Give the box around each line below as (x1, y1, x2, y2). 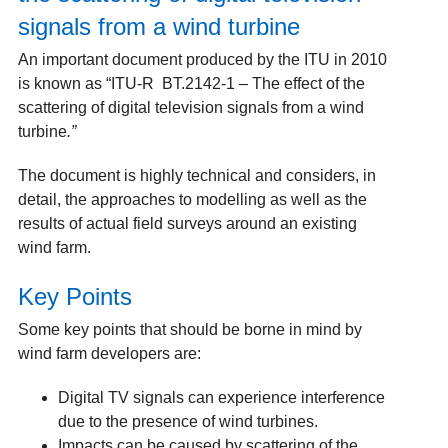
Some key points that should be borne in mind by (17, 320, 362, 338)
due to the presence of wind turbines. (57, 412, 318, 430)
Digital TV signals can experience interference (57, 388, 385, 406)
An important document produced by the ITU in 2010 (17, 50, 387, 68)
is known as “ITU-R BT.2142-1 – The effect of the (17, 74, 365, 92)
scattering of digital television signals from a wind (17, 98, 364, 116)
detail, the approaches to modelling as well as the (17, 190, 367, 208)
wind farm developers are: (17, 344, 201, 362)
